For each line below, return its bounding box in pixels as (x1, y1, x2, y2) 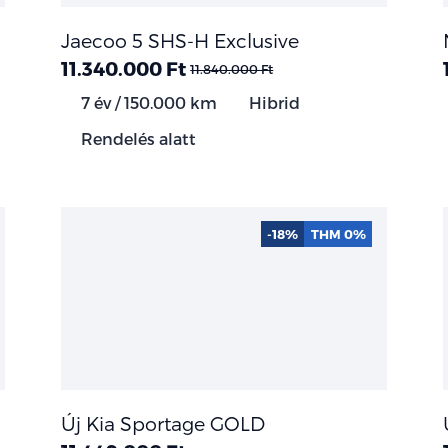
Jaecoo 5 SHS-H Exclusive (61, 28, 300, 52)
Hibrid (245, 92, 301, 112)
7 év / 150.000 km (77, 92, 218, 112)
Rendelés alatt (77, 128, 197, 148)
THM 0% (310, 226, 366, 242)
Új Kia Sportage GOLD (61, 411, 266, 435)
